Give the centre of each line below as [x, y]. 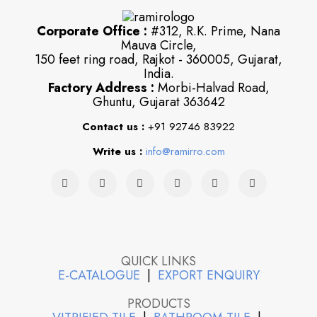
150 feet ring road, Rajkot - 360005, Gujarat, [158, 59]
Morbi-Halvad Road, [212, 88]
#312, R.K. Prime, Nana [214, 31]
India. [158, 74]
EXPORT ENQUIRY [208, 275]
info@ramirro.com [185, 151]
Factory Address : [101, 88]
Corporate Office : [92, 31]
